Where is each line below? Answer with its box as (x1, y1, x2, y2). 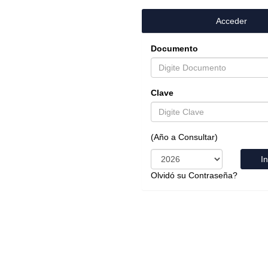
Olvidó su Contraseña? (151, 170, 237, 180)
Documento (151, 44, 198, 53)
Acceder (216, 16, 247, 26)
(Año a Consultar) (151, 132, 218, 142)
